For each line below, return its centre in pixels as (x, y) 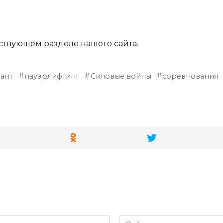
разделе (61, 43)
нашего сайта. (109, 43)
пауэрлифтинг (52, 76)
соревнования (190, 76)
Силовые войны (121, 76)
